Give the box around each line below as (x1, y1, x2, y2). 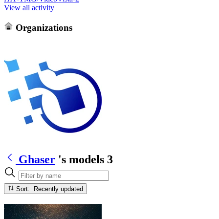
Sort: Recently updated (34, 185, 84, 193)
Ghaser (19, 153, 55, 166)
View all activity (4, 3, 54, 12)
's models (58, 153, 104, 166)
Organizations (13, 22, 72, 33)
